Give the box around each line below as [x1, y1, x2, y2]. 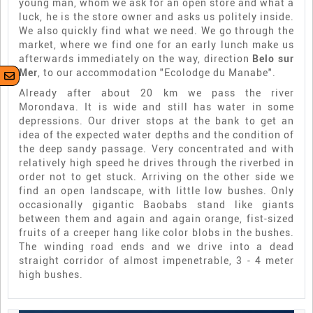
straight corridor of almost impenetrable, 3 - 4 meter [19, 253, 294, 267]
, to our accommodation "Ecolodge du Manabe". [38, 65, 276, 79]
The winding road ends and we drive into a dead [19, 239, 294, 253]
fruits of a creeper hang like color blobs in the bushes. [19, 225, 294, 239]
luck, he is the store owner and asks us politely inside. [19, 9, 294, 23]
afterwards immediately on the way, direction [19, 51, 253, 65]
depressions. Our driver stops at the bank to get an [19, 113, 294, 127]
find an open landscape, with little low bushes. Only [19, 183, 294, 197]
